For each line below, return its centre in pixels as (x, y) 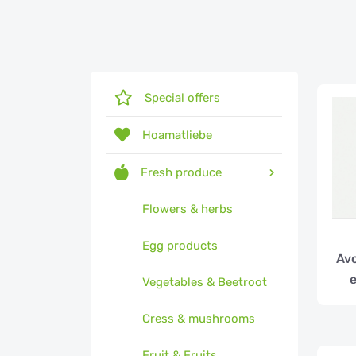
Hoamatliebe (177, 135)
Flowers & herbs (188, 209)
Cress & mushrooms (199, 319)
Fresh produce (181, 172)
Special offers (182, 98)
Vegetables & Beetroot (205, 282)
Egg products (180, 246)
